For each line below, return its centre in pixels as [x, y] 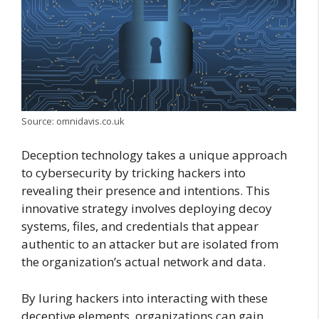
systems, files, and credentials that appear [140, 226]
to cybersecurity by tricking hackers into [134, 173]
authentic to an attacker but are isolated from [150, 244]
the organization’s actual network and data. [143, 262]
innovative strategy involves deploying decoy [147, 209]
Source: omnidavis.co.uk [73, 121]
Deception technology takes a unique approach [154, 155]
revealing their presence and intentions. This [146, 191]
